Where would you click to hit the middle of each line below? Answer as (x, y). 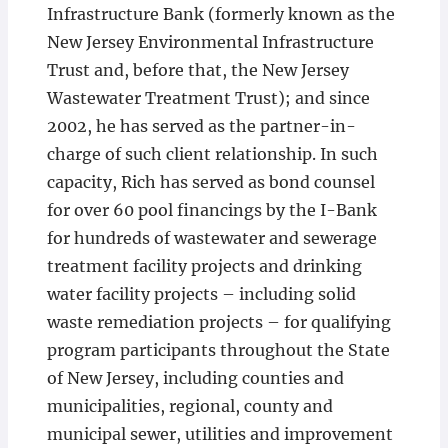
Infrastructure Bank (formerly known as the (220, 14)
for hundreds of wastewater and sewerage (211, 238)
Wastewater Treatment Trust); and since (208, 98)
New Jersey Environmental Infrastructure (210, 42)
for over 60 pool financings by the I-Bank (211, 210)
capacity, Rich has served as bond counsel (210, 182)
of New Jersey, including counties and (195, 378)
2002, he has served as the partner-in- (201, 126)
